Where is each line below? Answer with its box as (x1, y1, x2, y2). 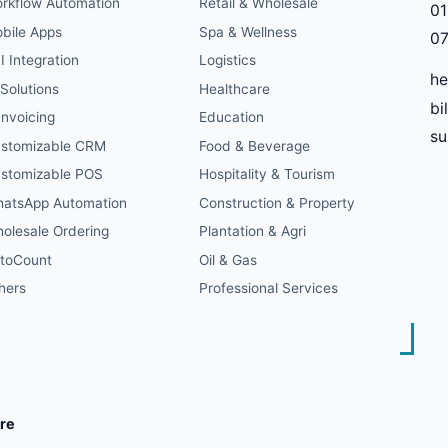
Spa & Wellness (198, 23, 297, 40)
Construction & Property (198, 194, 355, 211)
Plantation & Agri (198, 223, 306, 240)
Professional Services (198, 280, 338, 297)
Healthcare (198, 80, 270, 97)
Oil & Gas (198, 251, 257, 268)
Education (198, 109, 264, 126)
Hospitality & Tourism (198, 166, 335, 183)
